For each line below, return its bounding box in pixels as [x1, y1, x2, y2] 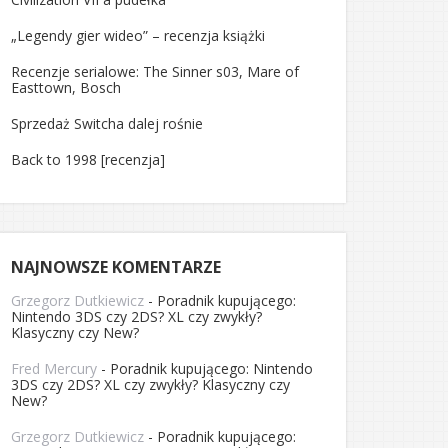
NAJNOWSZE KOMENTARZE [11, 256, 221, 278]
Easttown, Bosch [11, 78, 121, 97]
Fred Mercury [11, 359, 97, 378]
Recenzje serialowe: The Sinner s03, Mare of [11, 62, 299, 81]
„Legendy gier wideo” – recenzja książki [11, 26, 265, 45]
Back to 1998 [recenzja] [11, 150, 165, 169]
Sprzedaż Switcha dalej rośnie [11, 114, 203, 133]
